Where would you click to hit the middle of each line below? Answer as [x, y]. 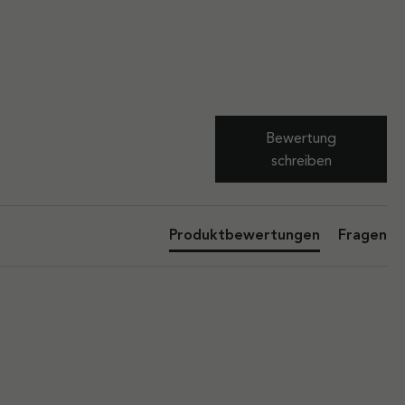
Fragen [363, 235]
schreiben [301, 161]
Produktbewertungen [245, 235]
